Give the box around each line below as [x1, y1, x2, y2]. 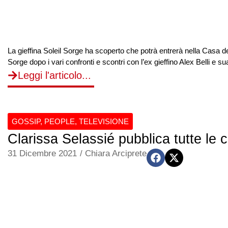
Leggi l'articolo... [18, 70, 91, 81]
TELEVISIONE [79, 117, 129, 126]
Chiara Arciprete [85, 149, 147, 158]
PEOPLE [44, 117, 75, 126]
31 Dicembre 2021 [8, 149, 77, 158]
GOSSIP [12, 117, 40, 126]
